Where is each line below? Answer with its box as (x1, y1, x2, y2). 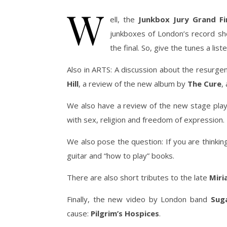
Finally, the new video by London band (67, 194, 211, 204)
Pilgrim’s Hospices (91, 208, 159, 218)
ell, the (110, 14, 139, 24)
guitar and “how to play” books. (67, 150, 174, 161)
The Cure (187, 79, 221, 89)
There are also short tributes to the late (67, 172, 209, 182)
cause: (67, 208, 91, 218)
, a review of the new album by (79, 79, 187, 89)
